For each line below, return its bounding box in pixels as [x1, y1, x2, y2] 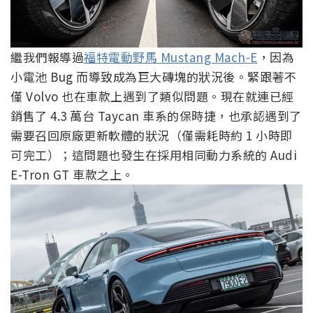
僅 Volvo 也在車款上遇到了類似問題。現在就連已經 [10, 87, 294, 105]
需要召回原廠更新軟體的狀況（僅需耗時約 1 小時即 [10, 126, 293, 145]
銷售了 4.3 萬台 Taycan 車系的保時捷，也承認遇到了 [10, 107, 302, 125]
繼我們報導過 [10, 48, 84, 66]
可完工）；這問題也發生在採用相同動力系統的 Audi [10, 146, 297, 164]
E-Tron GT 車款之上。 [10, 166, 134, 184]
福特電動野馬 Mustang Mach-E [84, 48, 258, 66]
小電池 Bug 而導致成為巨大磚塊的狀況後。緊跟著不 [10, 68, 296, 86]
